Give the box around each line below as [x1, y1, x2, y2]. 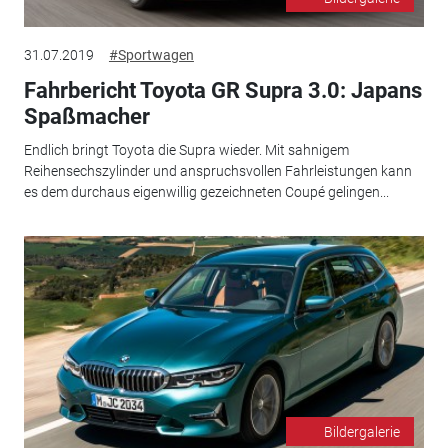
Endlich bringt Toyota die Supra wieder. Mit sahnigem [23, 142, 349, 159]
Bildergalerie [324, 423, 401, 440]
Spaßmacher [23, 103, 150, 129]
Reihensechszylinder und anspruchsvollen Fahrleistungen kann [23, 163, 412, 180]
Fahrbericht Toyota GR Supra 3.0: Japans [23, 77, 422, 103]
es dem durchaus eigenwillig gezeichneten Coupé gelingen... [23, 184, 389, 201]
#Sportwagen [108, 46, 194, 63]
